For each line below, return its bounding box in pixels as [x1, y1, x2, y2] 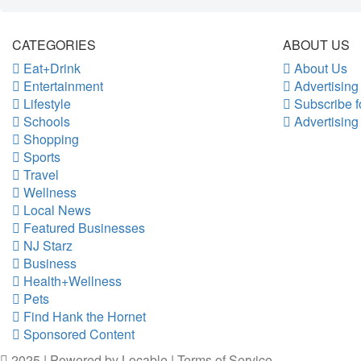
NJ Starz [20, 236, 73, 255]
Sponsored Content [20, 325, 135, 343]
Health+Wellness [20, 272, 122, 290]
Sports [20, 147, 60, 166]
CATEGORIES [12, 35, 96, 54]
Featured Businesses [20, 218, 145, 237]
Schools [20, 112, 70, 131]
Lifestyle [20, 94, 71, 113]
